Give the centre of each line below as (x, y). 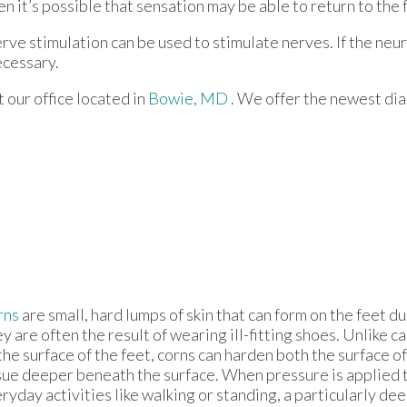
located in (111, 99)
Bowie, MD (188, 99)
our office (40, 99)
